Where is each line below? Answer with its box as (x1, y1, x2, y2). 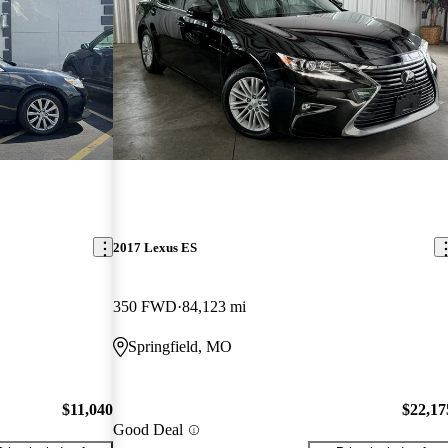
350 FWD (113, 297, 178, 315)
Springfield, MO (128, 337, 233, 355)
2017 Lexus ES (113, 239, 198, 255)
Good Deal (113, 421, 184, 439)
